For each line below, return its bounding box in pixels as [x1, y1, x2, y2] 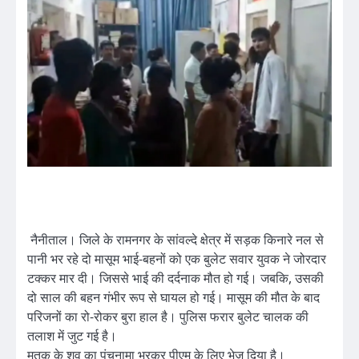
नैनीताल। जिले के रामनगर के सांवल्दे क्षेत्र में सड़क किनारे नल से [27, 230, 324, 248]
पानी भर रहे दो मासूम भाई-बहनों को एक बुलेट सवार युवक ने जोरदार [27, 249, 326, 268]
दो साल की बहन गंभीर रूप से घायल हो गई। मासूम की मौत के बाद [27, 288, 320, 306]
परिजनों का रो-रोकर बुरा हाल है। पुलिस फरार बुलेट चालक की [27, 307, 309, 325]
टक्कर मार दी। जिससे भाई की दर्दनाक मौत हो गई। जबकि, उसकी [27, 268, 324, 287]
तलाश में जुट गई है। [27, 326, 117, 345]
